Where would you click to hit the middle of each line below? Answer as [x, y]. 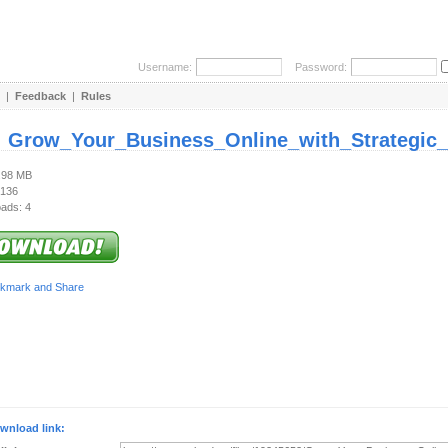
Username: [165, 67]
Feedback [40, 96]
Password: [316, 67]
